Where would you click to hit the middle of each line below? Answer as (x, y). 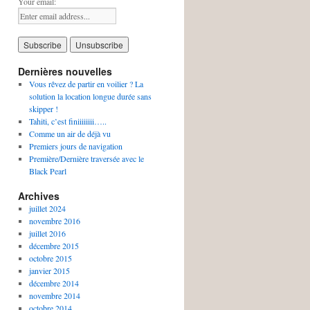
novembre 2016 (54, 221)
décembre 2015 (54, 246)
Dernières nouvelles (65, 71)
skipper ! (43, 109)
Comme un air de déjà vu (70, 134)
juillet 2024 (47, 208)
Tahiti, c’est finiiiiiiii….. (67, 121)
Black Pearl (47, 171)
